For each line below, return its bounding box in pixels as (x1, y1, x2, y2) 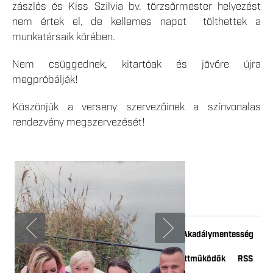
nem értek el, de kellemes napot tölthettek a (12, 15, 261, 29)
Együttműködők (165, 253, 225, 265)
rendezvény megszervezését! (12, 115, 145, 129)
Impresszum (19, 229, 66, 241)
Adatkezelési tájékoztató (79, 229, 170, 241)
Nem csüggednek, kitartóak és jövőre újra (12, 57, 261, 71)
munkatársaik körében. (12, 30, 115, 44)
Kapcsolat (20, 253, 58, 265)
